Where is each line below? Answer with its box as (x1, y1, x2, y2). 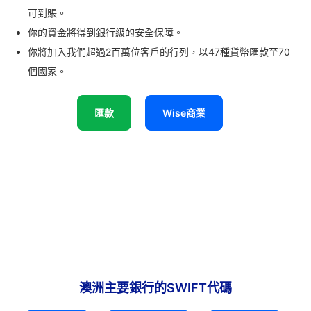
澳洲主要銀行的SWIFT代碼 (79, 280, 232, 296)
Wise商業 (162, 107, 205, 119)
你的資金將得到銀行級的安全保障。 (28, 26, 183, 39)
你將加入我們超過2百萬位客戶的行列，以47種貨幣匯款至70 (28, 46, 290, 58)
